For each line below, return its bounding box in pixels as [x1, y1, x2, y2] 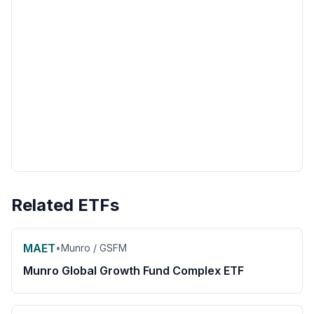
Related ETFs [11, 195, 119, 215]
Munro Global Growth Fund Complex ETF [23, 264, 244, 278]
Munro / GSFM [61, 242, 127, 254]
